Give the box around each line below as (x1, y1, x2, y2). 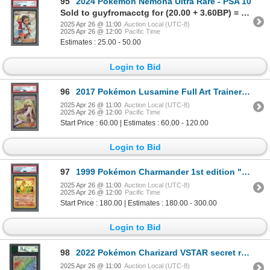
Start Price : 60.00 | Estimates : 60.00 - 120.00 (60, 118, 209, 127)
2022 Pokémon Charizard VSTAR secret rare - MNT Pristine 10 (76, 247, 241, 257)
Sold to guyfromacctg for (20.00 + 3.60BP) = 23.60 (241, 8, 250, 18)
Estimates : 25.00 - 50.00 (60, 38, 141, 47)
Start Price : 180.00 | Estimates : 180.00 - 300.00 (60, 199, 217, 208)
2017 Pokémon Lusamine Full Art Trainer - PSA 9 (76, 86, 242, 96)
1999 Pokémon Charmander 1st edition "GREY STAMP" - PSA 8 (76, 167, 242, 177)
